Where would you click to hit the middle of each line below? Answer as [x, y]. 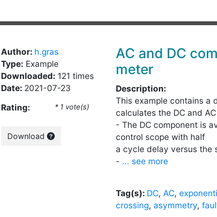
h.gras [46, 52]
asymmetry [175, 205]
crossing [132, 205]
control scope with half [160, 137]
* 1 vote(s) [72, 107]
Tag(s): [131, 193]
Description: [141, 88]
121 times [74, 76]
